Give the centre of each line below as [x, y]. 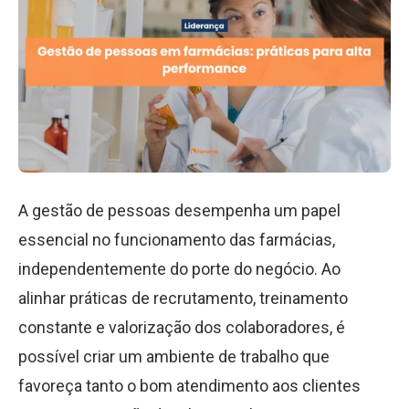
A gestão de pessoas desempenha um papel [179, 210]
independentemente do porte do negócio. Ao [179, 269]
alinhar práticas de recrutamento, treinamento [183, 298]
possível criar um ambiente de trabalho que [174, 357]
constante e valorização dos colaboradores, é [182, 327]
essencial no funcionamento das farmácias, [177, 240]
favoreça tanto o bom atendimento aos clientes [189, 386]
